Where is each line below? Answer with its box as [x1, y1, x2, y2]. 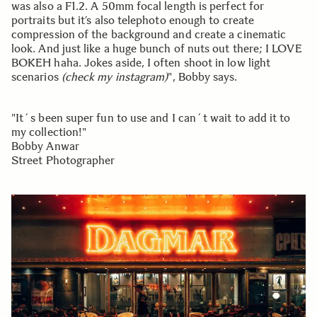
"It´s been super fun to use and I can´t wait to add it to [11, 111, 291, 125]
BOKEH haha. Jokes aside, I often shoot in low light [11, 56, 271, 70]
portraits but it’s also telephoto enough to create [11, 13, 254, 28]
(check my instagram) [61, 70, 168, 84]
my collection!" [11, 125, 87, 139]
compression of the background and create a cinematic [11, 28, 287, 42]
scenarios [11, 70, 62, 84]
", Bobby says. [168, 70, 241, 84]
